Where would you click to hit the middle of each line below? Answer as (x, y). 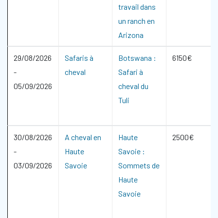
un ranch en (136, 21)
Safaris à (79, 58)
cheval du (133, 86)
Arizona (131, 35)
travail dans (137, 7)
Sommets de (139, 165)
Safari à (131, 72)
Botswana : (137, 58)
